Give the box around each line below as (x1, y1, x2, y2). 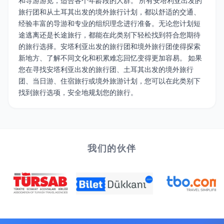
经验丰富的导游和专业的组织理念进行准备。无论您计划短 (18, 18, 200, 28)
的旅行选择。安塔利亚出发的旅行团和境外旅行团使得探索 (18, 41, 200, 51)
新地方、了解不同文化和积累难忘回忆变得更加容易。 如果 (18, 53, 202, 63)
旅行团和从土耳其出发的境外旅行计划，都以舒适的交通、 (18, 7, 200, 17)
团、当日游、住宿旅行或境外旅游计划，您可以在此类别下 (18, 76, 200, 86)
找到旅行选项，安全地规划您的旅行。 (18, 87, 137, 97)
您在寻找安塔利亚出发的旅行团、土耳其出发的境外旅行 (18, 64, 193, 74)
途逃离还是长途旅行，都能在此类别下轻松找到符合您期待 (18, 30, 200, 40)
